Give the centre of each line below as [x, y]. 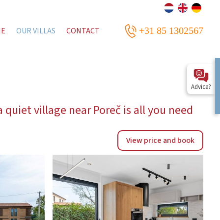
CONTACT [83, 31]
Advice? [201, 87]
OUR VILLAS [36, 31]
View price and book [161, 140]
